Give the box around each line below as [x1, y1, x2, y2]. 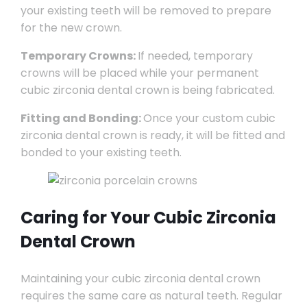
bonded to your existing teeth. [20, 145, 182, 160]
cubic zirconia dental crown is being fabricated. [20, 82, 275, 98]
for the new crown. [20, 20, 122, 36]
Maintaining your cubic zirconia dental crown [20, 271, 260, 286]
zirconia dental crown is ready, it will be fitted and [20, 127, 285, 143]
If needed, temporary [137, 48, 253, 64]
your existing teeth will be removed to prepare [20, 3, 271, 19]
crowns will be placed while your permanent [20, 65, 259, 81]
